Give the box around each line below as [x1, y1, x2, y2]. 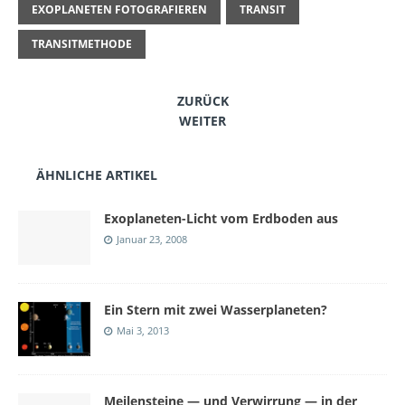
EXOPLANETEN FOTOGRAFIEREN [32, 2, 207, 18]
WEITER [179, 112, 226, 130]
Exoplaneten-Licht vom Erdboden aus [104, 210, 338, 228]
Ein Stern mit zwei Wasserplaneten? [104, 301, 327, 319]
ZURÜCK [176, 92, 229, 110]
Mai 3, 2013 [117, 324, 169, 338]
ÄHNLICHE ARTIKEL [36, 166, 157, 184]
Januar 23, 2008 [117, 232, 187, 247]
